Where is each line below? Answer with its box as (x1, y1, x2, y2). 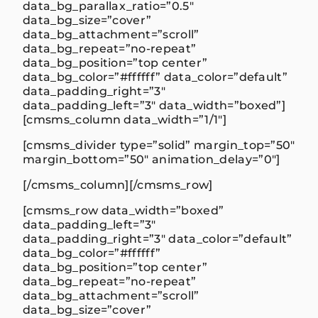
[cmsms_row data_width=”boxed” (23, 203, 224, 217)
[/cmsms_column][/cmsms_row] (23, 177, 213, 192)
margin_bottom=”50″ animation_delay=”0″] (23, 152, 280, 166)
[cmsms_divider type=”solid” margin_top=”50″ (23, 138, 295, 152)
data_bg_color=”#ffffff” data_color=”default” (23, 70, 288, 84)
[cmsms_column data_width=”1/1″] (23, 112, 226, 126)
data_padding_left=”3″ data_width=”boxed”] (23, 98, 286, 112)
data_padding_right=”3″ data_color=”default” (23, 231, 292, 246)
